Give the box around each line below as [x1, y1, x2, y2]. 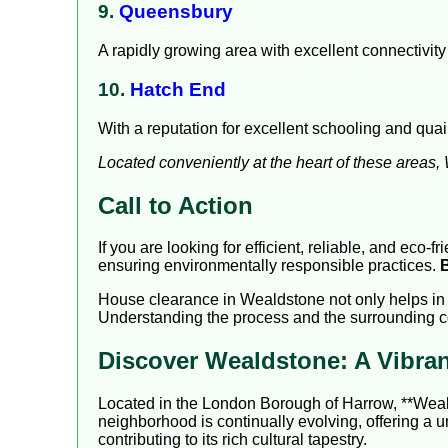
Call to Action [98, 191, 253, 219]
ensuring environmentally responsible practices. [98, 257, 440, 275]
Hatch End [130, 78, 226, 100]
